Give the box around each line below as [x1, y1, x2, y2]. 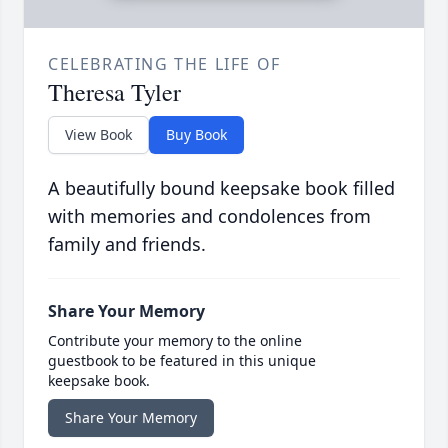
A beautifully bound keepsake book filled [48, 176, 395, 201]
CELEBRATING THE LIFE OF [48, 53, 281, 76]
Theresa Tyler [48, 76, 181, 109]
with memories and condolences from [48, 204, 371, 229]
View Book [65, 125, 132, 145]
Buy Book [166, 125, 227, 145]
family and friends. [48, 232, 206, 257]
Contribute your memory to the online [48, 331, 302, 351]
